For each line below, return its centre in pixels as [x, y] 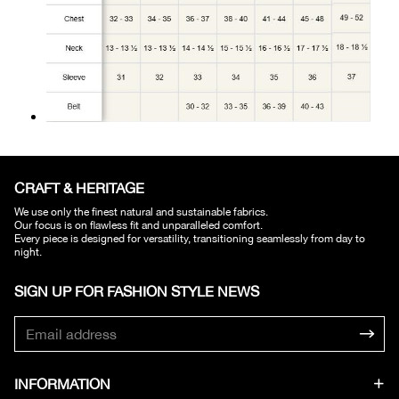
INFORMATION [62, 383]
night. [28, 252]
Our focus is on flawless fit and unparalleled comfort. [138, 225]
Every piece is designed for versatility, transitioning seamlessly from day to [190, 238]
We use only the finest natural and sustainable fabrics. [141, 212]
